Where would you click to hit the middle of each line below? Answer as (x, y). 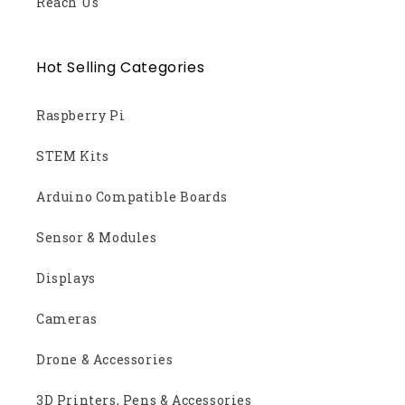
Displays (66, 278)
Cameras (67, 318)
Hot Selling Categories (121, 67)
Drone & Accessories (105, 359)
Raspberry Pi (81, 115)
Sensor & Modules (97, 237)
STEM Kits (73, 155)
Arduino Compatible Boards (132, 196)
